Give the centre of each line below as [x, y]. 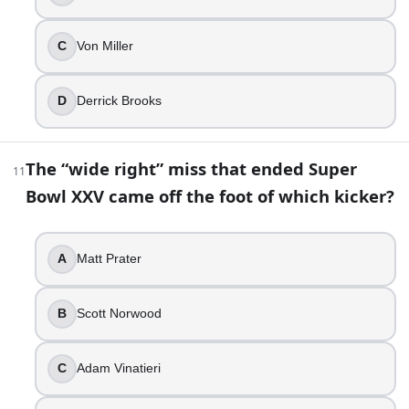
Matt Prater [109, 259]
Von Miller [105, 46]
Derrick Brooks [119, 101]
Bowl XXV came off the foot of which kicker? [210, 195]
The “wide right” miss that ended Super [191, 168]
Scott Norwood [119, 314]
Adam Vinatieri [119, 368]
